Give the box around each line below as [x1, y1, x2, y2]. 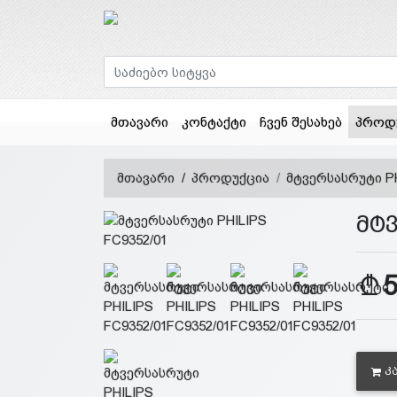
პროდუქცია [191, 170, 269, 186]
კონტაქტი [181, 113, 246, 129]
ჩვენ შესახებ [259, 113, 342, 129]
